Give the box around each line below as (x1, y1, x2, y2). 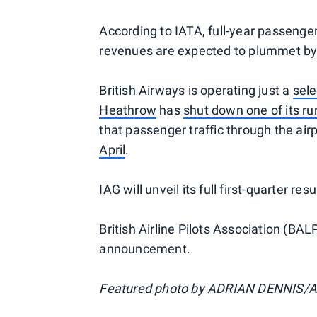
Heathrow (99, 103, 156, 117)
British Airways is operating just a (99, 83, 293, 98)
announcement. (99, 241, 190, 256)
